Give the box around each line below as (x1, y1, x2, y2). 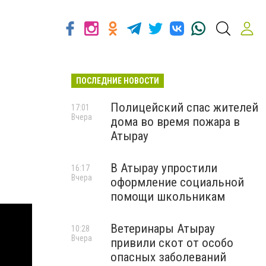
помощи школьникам (110, 189, 225, 204)
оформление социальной (110, 175, 244, 189)
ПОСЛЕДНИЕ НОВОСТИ (76, 76, 159, 85)
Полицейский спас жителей (110, 100, 258, 115)
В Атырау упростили (110, 161, 217, 175)
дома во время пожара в (110, 115, 240, 129)
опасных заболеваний (110, 250, 226, 264)
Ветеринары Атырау (110, 221, 215, 236)
